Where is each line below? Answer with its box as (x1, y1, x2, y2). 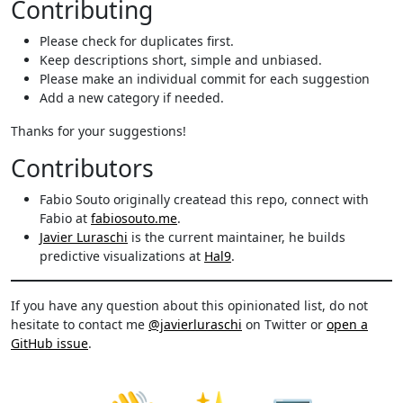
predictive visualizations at (40, 247, 204, 265)
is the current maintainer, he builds (128, 228, 345, 246)
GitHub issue (11, 335, 88, 353)
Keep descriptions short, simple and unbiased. (40, 51, 322, 69)
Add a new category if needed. (40, 89, 224, 107)
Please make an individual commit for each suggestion (40, 70, 370, 88)
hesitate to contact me (11, 316, 148, 334)
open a (327, 316, 368, 334)
